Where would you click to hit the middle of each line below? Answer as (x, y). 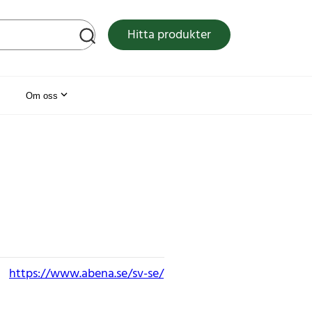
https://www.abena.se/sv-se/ (86, 274)
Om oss (42, 95)
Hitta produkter (169, 36)
